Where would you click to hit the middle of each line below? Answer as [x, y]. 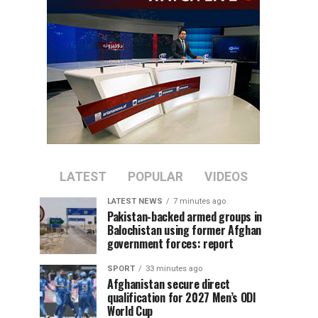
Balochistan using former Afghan [185, 230]
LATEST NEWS [135, 201]
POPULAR [155, 177]
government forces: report [170, 243]
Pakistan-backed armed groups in [185, 216]
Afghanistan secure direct [169, 284]
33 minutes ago [174, 269]
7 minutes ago [199, 201]
